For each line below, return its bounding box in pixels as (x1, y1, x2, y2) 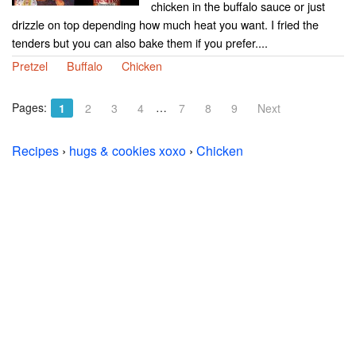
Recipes (12, 141, 59, 161)
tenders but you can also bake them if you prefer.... (12, 34, 268, 52)
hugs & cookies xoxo (69, 141, 186, 161)
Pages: (12, 99, 47, 116)
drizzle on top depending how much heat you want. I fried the (12, 16, 319, 33)
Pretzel (12, 57, 48, 75)
